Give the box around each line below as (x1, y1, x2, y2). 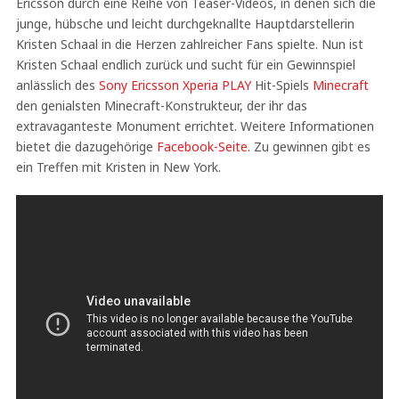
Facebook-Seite (156, 138, 248, 155)
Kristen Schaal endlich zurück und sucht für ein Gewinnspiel (15, 56, 355, 73)
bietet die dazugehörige (15, 138, 157, 155)
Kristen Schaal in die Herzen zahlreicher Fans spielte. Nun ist (15, 36, 363, 53)
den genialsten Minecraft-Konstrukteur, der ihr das (15, 97, 307, 114)
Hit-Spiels (250, 77, 313, 94)
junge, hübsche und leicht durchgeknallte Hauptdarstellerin (15, 15, 354, 32)
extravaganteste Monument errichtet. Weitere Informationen (15, 118, 374, 134)
